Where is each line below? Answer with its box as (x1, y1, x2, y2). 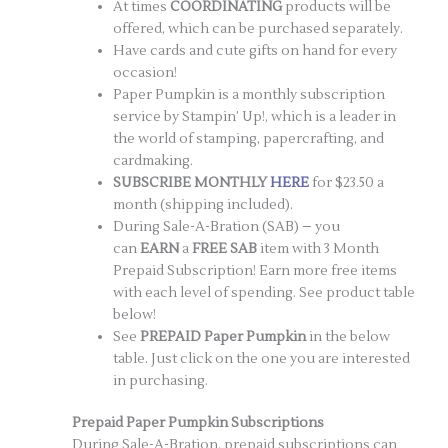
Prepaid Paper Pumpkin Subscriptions (72, 414, 325, 432)
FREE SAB (192, 239, 258, 257)
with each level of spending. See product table (113, 283, 416, 301)
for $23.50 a (309, 173, 385, 191)
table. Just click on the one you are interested (113, 349, 411, 367)
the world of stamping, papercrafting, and (113, 129, 385, 147)
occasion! (113, 63, 178, 81)
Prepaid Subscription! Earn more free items (113, 261, 398, 279)
